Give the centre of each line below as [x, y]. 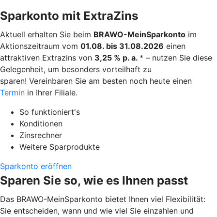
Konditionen [41, 123]
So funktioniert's [50, 112]
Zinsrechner [41, 135]
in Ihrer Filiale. [51, 92]
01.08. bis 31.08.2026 [122, 46]
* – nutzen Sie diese [176, 57]
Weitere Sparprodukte [60, 147]
